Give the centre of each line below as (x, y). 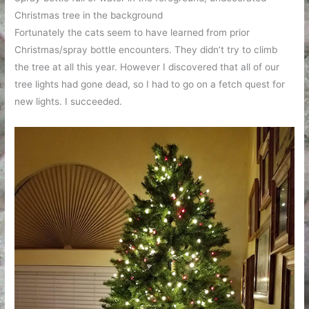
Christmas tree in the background (89, 15)
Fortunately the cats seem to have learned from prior (132, 32)
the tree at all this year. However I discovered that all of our (147, 67)
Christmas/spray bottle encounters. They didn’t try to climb (146, 49)
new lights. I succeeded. (69, 101)
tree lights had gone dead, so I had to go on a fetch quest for (150, 84)
